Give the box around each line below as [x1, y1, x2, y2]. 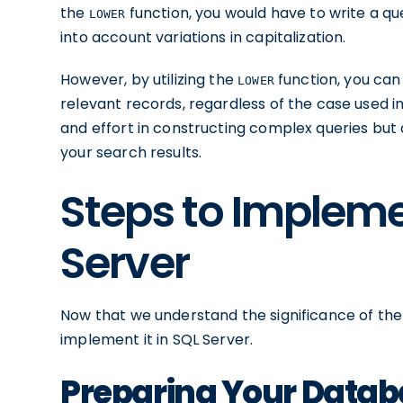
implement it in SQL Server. [60, 329, 254, 350]
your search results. [60, 142, 202, 163]
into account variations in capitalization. [60, 27, 346, 48]
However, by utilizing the [60, 69, 238, 90]
